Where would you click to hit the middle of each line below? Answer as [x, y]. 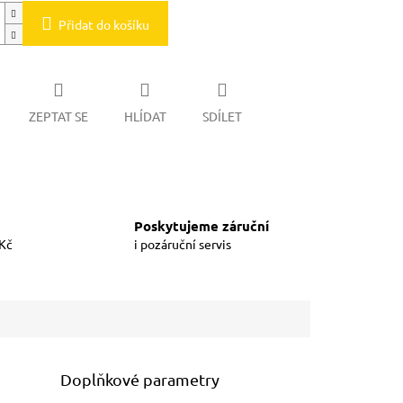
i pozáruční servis [183, 244]
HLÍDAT [145, 116]
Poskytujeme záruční [201, 226]
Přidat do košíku [103, 25]
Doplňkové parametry [140, 379]
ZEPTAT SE [58, 116]
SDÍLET [222, 116]
